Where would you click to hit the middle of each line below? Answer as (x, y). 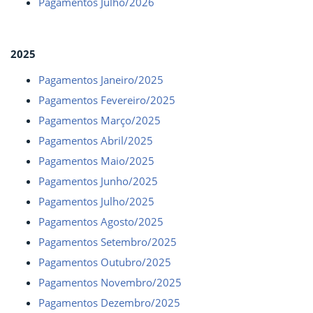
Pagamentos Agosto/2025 (101, 221)
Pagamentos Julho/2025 (96, 201)
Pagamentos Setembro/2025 (108, 241)
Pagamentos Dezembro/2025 (109, 302)
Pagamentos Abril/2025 (96, 140)
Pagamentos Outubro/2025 (105, 262)
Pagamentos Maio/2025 (96, 160)
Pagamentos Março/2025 (100, 120)
